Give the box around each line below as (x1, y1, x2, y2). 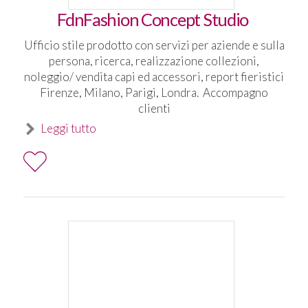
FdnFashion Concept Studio (57, 9, 251, 30)
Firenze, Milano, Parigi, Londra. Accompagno (40, 85, 268, 100)
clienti (137, 100, 170, 115)
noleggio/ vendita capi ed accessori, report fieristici (24, 69, 284, 84)
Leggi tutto (40, 121, 96, 136)
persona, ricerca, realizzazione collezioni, (49, 53, 259, 68)
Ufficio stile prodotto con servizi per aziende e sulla (23, 37, 285, 52)
